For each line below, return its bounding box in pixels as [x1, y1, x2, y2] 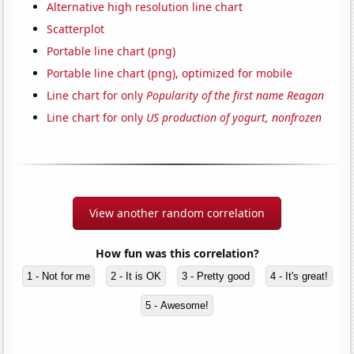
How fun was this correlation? [95, 246, 259, 262]
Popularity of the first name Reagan [146, 88, 325, 104]
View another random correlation [89, 205, 265, 221]
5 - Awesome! [145, 299, 209, 312]
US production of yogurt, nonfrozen [146, 110, 322, 126]
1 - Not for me [26, 270, 90, 283]
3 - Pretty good [181, 270, 250, 283]
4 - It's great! [269, 270, 328, 283]
